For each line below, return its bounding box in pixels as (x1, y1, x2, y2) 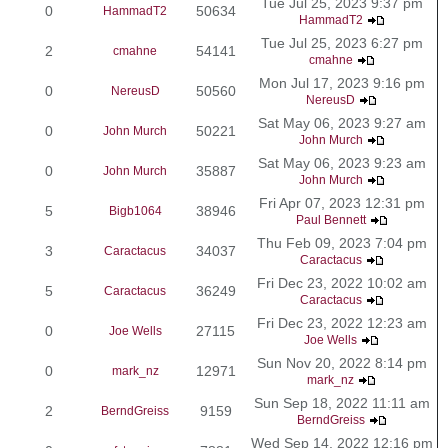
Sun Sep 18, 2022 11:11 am (253, 394, 430, 411)
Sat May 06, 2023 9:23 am (257, 154, 426, 171)
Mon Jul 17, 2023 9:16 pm (258, 74, 425, 91)
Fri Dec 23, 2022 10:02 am (256, 274, 427, 291)
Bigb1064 (108, 203, 162, 218)
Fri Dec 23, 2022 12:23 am (256, 314, 427, 331)
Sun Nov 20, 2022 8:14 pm (256, 354, 427, 371)
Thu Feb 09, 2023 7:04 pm (256, 234, 427, 251)
